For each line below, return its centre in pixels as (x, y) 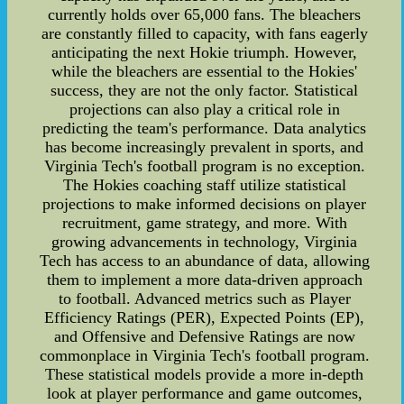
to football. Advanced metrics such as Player (204, 298)
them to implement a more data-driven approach (204, 279)
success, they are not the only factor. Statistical (205, 90)
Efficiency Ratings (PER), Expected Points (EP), (205, 317)
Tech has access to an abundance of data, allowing (204, 260)
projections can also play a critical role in (204, 109)
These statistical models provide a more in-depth (205, 374)
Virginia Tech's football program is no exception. (204, 165)
